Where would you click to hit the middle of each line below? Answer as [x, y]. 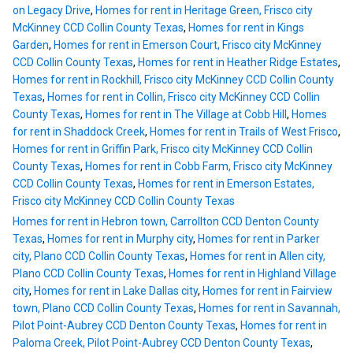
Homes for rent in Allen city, [258, 256]
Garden [31, 45]
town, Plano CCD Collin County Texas [103, 308]
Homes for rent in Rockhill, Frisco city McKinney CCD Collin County [173, 80]
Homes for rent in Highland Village [253, 274]
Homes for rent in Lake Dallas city [116, 291]
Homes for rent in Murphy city [120, 239]
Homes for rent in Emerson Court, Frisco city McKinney [188, 45]
